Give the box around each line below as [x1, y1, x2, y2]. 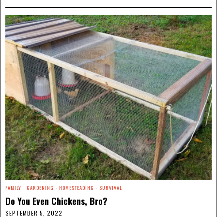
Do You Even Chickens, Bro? [5, 194, 108, 208]
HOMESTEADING [59, 184, 94, 192]
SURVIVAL [99, 184, 122, 192]
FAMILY [5, 184, 21, 192]
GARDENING [27, 184, 54, 192]
